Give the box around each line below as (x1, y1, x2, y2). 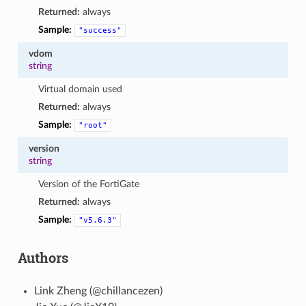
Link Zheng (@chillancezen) (33, 285, 163, 296)
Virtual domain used (38, 83, 123, 94)
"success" (79, 25, 122, 35)
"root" (79, 120, 108, 130)
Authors (17, 248, 68, 266)
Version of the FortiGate (38, 178, 140, 189)
